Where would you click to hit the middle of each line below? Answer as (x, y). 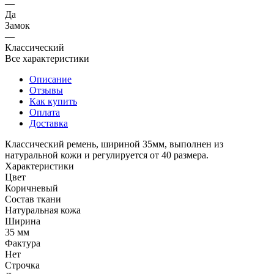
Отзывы (46, 90)
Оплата (45, 112)
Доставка (49, 123)
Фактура (23, 243)
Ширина (23, 221)
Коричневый (31, 188)
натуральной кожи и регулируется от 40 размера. (107, 155)
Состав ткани (33, 199)
